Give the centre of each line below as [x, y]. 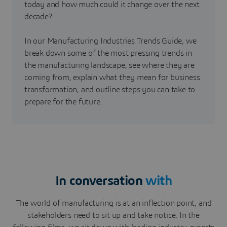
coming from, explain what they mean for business [112, 77]
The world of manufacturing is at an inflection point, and [113, 203]
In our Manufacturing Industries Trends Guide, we [110, 41]
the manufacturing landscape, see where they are [109, 65]
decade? [38, 16]
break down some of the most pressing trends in [108, 53]
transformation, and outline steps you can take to [110, 89]
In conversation [99, 181]
